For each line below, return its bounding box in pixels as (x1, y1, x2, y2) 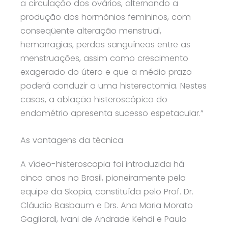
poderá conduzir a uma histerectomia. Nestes (20, 79, 207, 92)
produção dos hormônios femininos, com (20, 11, 191, 23)
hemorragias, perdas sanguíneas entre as (20, 38, 190, 50)
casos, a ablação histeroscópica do (20, 93, 167, 105)
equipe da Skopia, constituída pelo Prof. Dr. (20, 185, 193, 197)
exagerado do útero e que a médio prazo (20, 66, 192, 78)
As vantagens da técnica (20, 134, 123, 146)
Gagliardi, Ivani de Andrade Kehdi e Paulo (20, 213, 187, 225)
